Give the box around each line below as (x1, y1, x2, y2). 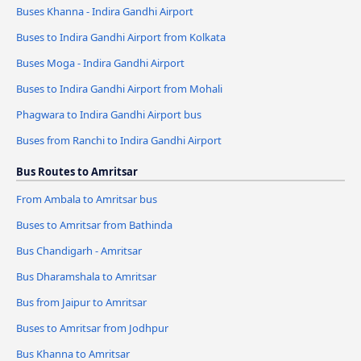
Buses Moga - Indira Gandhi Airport (16, 56, 185, 71)
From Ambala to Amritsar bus (16, 192, 157, 207)
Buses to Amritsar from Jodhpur (16, 320, 168, 335)
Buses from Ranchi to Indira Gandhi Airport (16, 133, 222, 148)
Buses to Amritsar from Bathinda (16, 218, 172, 233)
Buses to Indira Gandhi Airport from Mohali (16, 81, 222, 97)
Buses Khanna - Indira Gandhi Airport (16, 4, 193, 19)
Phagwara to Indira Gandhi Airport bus (16, 107, 201, 122)
